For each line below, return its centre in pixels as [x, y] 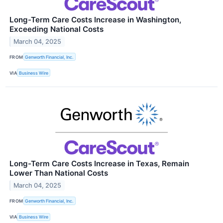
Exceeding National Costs [56, 29]
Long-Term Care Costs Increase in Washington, [95, 20]
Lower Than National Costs [59, 173]
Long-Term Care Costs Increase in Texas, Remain [99, 164]
